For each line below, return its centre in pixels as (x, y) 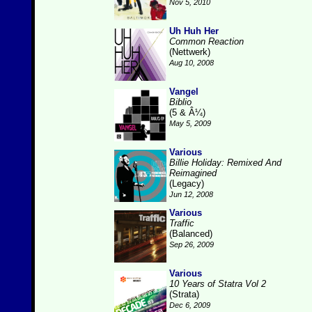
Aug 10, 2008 (192, 63)
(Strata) (184, 294)
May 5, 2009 (190, 123)
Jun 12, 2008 (191, 194)
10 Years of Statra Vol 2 (218, 284)
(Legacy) (187, 184)
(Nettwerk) (190, 52)
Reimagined (193, 173)
